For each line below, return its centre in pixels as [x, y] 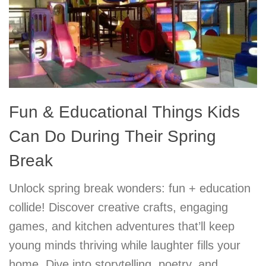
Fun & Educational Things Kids [124, 112]
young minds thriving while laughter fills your [125, 246]
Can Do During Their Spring [113, 137]
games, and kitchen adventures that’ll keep [122, 227]
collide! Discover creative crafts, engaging [118, 208]
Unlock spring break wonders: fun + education [130, 189]
